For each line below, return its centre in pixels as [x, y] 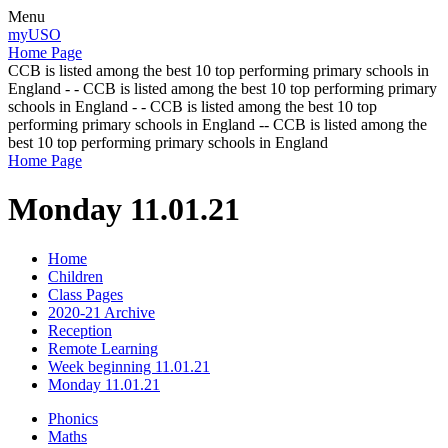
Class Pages [85, 294]
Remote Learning [103, 348]
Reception [80, 330]
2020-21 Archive [101, 312]
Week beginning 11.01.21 [129, 366]
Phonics [73, 418]
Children [75, 276]
